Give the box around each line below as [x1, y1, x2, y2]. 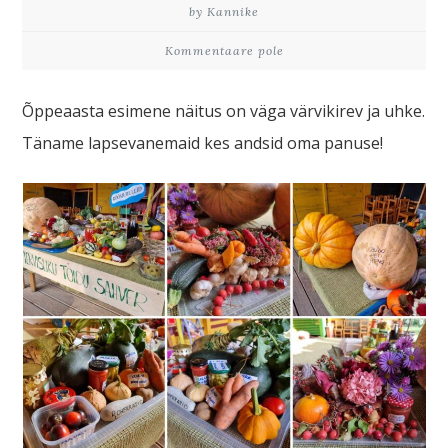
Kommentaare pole [164, 43, 284, 58]
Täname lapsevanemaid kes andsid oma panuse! [22, 132, 384, 154]
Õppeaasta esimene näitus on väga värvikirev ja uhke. [22, 100, 426, 122]
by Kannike [189, 4, 259, 19]
